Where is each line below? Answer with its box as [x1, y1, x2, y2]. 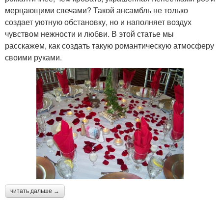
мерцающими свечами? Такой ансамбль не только [5, 4, 188, 16]
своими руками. [5, 52, 62, 63]
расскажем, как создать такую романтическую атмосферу [5, 40, 214, 52]
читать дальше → [10, 187, 59, 194]
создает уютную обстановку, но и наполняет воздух [5, 16, 192, 28]
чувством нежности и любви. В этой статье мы [5, 28, 174, 40]
